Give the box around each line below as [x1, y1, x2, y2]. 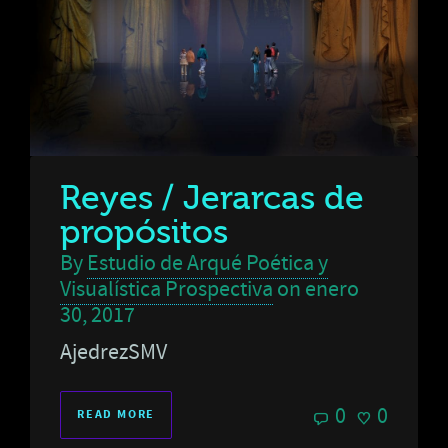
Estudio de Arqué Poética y [87, 249, 328, 279]
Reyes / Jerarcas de [60, 179, 364, 218]
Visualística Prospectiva [60, 275, 273, 305]
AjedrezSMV [60, 338, 167, 368]
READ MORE [77, 406, 156, 424]
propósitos [60, 213, 228, 252]
